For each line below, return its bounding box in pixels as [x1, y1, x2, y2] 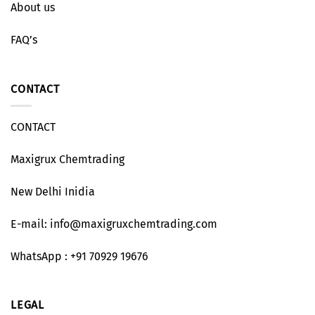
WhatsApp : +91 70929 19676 [11, 249, 148, 263]
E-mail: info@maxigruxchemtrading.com [11, 217, 217, 231]
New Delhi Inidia [11, 185, 95, 199]
